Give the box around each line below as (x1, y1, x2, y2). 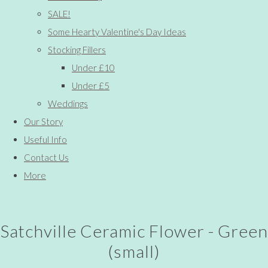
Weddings (48, 98, 88, 109)
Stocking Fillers (48, 44, 106, 55)
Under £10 (72, 62, 115, 73)
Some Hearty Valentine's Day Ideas (48, 26, 186, 37)
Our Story (24, 115, 63, 127)
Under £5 (72, 80, 109, 91)
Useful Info (24, 133, 67, 145)
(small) (108, 240, 160, 261)
